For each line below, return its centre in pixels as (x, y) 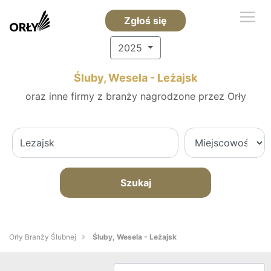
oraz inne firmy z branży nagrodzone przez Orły (135, 96)
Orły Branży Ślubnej (43, 237)
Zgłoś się (145, 21)
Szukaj (135, 183)
